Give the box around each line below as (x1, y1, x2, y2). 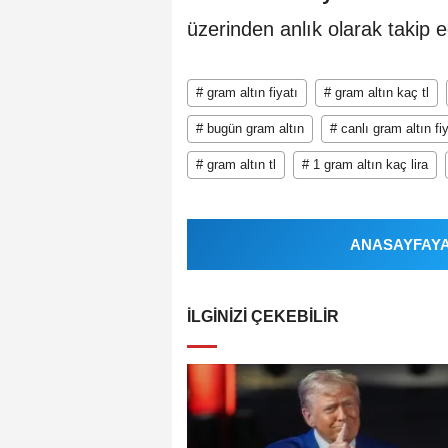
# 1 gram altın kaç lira (302, 156, 428, 172)
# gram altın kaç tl (324, 84, 429, 100)
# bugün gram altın (196, 120, 304, 136)
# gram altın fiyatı (196, 84, 298, 100)
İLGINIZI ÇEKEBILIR (187, 307, 339, 325)
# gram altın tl (196, 156, 276, 172)
